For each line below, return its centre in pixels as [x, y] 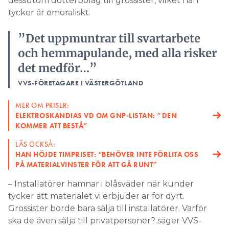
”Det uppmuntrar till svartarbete [109, 39]
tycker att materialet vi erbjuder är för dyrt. [96, 196]
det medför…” [58, 68]
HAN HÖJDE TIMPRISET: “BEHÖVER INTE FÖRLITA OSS [107, 155]
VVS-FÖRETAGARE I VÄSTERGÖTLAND [81, 83]
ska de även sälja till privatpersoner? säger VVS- [105, 221]
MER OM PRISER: [42, 106]
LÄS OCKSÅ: [35, 144]
